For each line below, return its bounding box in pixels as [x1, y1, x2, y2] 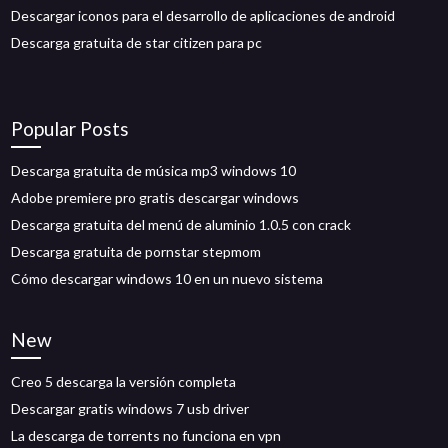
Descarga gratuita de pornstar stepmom [11, 243, 262, 260]
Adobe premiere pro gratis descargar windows [11, 189, 300, 206]
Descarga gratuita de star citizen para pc [11, 34, 263, 51]
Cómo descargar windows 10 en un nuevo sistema [11, 270, 324, 287]
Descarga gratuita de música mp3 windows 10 [11, 162, 297, 179]
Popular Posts [11, 117, 130, 140]
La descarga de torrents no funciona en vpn [11, 427, 282, 444]
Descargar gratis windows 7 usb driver [11, 400, 250, 417]
